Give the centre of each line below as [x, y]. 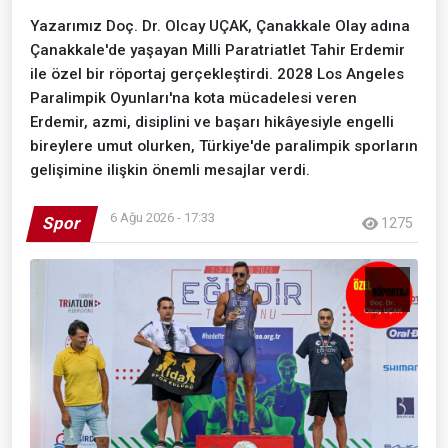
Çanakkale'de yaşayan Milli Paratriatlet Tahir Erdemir [217, 49]
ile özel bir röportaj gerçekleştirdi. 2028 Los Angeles [217, 73]
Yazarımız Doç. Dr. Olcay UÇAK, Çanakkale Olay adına [220, 25]
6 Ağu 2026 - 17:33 [162, 217]
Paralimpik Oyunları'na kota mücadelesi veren [193, 97]
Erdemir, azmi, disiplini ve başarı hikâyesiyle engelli [212, 121]
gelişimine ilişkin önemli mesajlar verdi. [170, 169]
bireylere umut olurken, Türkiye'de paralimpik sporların [224, 145]
